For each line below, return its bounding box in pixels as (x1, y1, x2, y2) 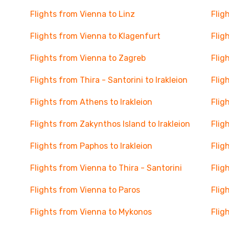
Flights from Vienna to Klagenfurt (30, 31, 161, 41)
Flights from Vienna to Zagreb (30, 53, 146, 63)
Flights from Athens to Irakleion (30, 97, 152, 107)
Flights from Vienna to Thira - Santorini (30, 163, 182, 173)
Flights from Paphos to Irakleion (30, 141, 152, 151)
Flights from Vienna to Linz (30, 9, 135, 19)
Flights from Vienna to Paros (30, 185, 140, 195)
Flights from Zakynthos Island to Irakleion (30, 119, 190, 129)
